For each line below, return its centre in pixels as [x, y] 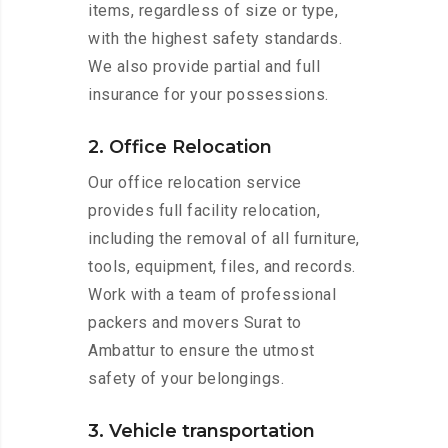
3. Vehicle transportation [201, 431]
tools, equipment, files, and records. [222, 267]
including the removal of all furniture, [224, 239]
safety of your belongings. [186, 379]
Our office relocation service [195, 183]
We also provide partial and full [204, 67]
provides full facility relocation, [204, 211]
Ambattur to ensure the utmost [201, 351]
